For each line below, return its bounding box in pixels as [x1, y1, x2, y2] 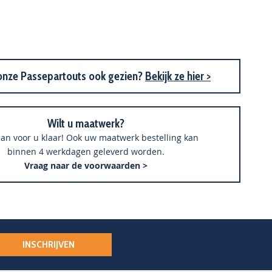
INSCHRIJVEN [22, 239, 75, 250]
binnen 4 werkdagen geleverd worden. [7, 146, 165, 157]
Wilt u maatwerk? [47, 117, 124, 131]
